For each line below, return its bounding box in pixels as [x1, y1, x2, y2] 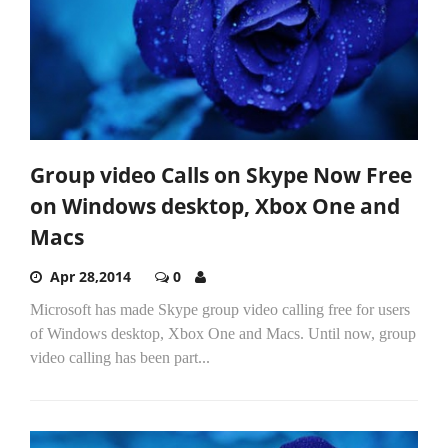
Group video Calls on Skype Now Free [30, 160, 412, 189]
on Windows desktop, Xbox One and [30, 191, 400, 220]
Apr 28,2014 [50, 266, 131, 286]
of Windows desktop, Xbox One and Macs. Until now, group [30, 324, 416, 342]
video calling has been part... [30, 348, 210, 366]
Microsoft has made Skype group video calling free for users [30, 300, 410, 318]
